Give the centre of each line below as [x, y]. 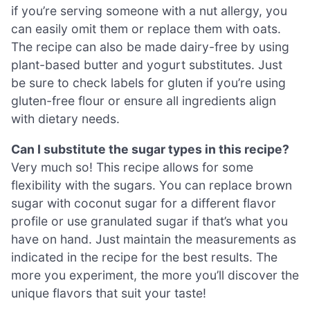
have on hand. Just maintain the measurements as [154, 239]
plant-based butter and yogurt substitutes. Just [147, 65]
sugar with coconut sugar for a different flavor [144, 203]
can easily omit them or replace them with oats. [146, 29]
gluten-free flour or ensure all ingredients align [144, 101]
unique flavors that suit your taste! [109, 293]
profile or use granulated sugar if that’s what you [149, 221]
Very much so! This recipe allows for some [132, 167]
